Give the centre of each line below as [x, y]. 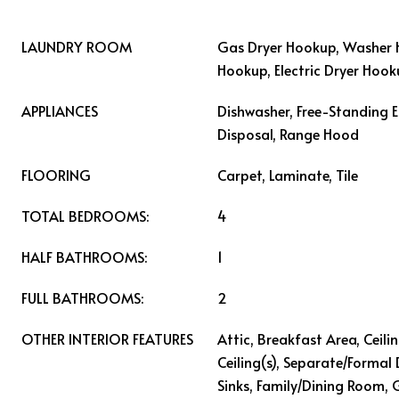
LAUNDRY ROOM [77, 46]
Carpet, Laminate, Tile [288, 175]
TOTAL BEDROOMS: [85, 216]
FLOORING [56, 175]
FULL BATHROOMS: [82, 297]
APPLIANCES [60, 110]
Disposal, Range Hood [288, 134]
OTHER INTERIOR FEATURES [107, 338]
